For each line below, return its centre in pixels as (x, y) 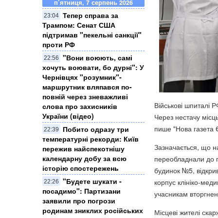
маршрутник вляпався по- (87, 87)
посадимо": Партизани (82, 191)
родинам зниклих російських (93, 210)
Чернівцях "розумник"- (82, 77)
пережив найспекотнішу (83, 149)
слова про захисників (80, 106)
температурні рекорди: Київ (91, 139)
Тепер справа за (91, 15)
